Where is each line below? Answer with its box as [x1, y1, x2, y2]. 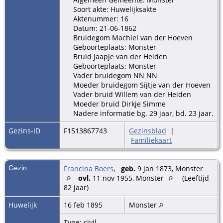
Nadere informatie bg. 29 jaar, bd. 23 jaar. [73, 108, 214, 118]
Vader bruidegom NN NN [73, 70, 157, 80]
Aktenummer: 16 [73, 13, 128, 23]
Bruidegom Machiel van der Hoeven [73, 32, 193, 42]
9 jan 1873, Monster [135, 163, 203, 173]
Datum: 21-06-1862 [73, 23, 136, 33]
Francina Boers [64, 163, 113, 173]
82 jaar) [64, 182, 91, 192]
